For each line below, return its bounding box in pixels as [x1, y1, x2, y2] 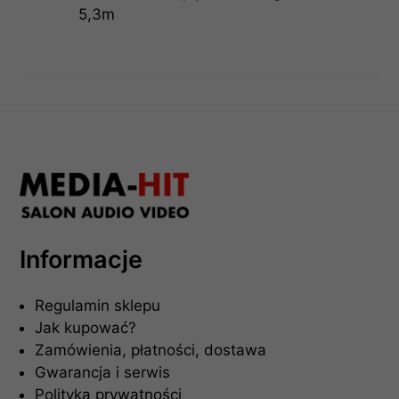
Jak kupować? [35, 319, 137, 338]
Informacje [20, 245, 143, 275]
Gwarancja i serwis [35, 363, 171, 382]
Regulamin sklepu [35, 297, 161, 315]
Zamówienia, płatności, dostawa [35, 341, 267, 360]
